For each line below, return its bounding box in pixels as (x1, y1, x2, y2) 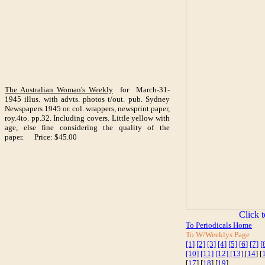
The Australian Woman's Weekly (5, 85, 113, 94)
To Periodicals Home (186, 221, 252, 230)
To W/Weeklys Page (186, 230, 251, 239)
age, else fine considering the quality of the (5, 123, 170, 132)
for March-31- (113, 85, 170, 94)
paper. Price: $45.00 (5, 132, 77, 141)
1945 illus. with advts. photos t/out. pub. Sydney (5, 95, 170, 104)
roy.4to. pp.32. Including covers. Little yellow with (5, 114, 170, 122)
